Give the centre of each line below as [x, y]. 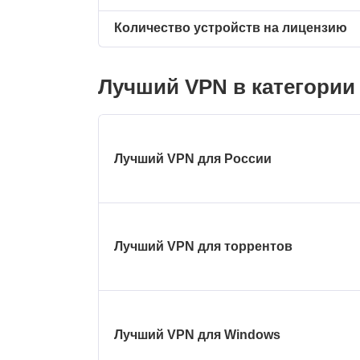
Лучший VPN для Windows [198, 334]
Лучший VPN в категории [227, 87]
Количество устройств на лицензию [231, 28]
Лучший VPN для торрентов [204, 247]
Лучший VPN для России [193, 158]
